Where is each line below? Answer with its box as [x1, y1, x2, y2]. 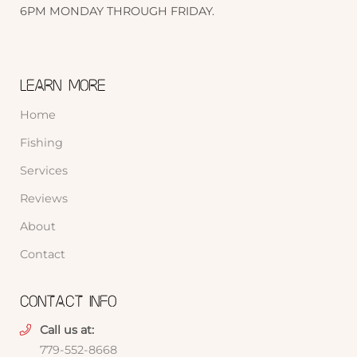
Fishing [20, 135, 63, 150]
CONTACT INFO [20, 292, 117, 310]
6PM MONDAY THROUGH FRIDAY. [20, 3, 214, 18]
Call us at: [40, 323, 95, 338]
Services [20, 163, 68, 178]
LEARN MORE [20, 76, 105, 95]
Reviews [20, 190, 68, 206]
